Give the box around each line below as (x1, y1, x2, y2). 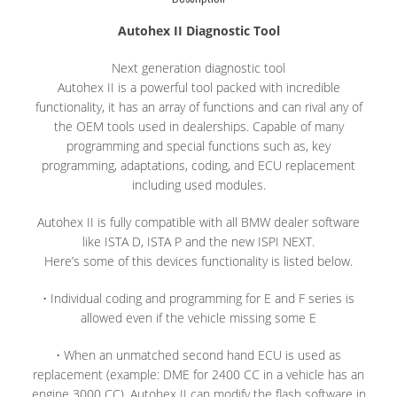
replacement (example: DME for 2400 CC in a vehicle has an (33, 365, 364, 383)
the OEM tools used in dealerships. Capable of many (53, 117, 344, 135)
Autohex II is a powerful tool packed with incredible (57, 78, 340, 96)
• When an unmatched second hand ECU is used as (56, 346, 341, 363)
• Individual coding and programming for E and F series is (43, 289, 354, 307)
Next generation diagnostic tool (112, 58, 285, 76)
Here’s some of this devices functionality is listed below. (44, 252, 353, 269)
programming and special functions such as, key (66, 136, 331, 154)
